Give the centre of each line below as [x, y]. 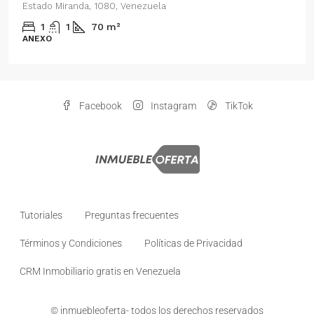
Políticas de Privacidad [193, 243]
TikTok [238, 105]
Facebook [99, 105]
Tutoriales [41, 215]
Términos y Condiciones [71, 243]
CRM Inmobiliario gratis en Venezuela [100, 271]
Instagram [172, 105]
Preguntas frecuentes [132, 215]
